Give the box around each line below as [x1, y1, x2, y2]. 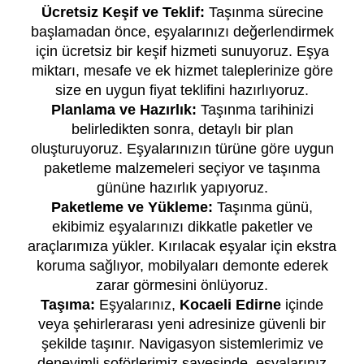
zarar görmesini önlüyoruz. [96, 276, 268, 293]
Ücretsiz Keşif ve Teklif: [41, 3, 205, 20]
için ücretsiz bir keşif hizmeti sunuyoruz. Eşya [35, 42, 329, 59]
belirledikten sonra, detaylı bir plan [71, 120, 293, 137]
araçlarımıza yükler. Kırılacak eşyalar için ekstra [28, 237, 336, 254]
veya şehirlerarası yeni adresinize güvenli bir [38, 315, 326, 332]
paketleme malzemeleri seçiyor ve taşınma [44, 159, 320, 176]
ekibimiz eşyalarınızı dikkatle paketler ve [51, 218, 313, 235]
